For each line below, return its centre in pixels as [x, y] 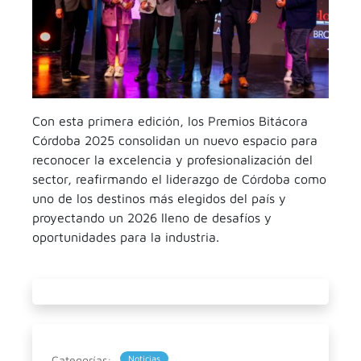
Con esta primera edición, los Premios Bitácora [170, 121]
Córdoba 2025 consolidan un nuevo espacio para [175, 140]
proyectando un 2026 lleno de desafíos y [152, 218]
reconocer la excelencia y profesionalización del [172, 160]
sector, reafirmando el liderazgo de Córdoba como [179, 179]
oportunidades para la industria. [126, 237]
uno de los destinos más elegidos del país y [159, 198]
